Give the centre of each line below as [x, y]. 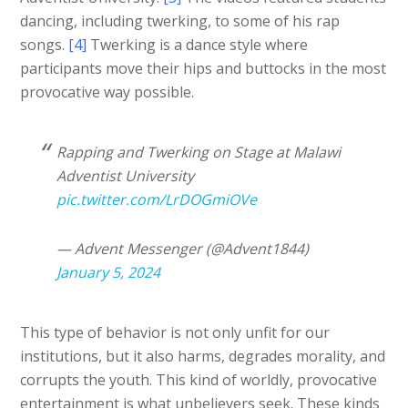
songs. [45, 44]
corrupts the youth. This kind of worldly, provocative [199, 379]
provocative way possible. [107, 92]
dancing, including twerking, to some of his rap [180, 20]
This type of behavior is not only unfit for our [175, 332]
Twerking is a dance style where [198, 44]
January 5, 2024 [109, 272]
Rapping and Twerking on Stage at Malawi [199, 152]
